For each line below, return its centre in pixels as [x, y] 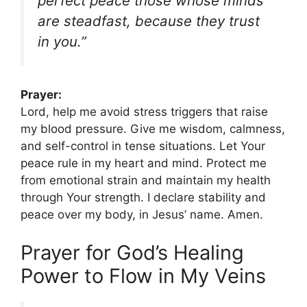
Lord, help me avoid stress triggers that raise [144, 112]
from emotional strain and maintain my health [146, 181]
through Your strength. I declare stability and [143, 198]
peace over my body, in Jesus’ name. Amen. [142, 215]
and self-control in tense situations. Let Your [143, 146]
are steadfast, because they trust [149, 21]
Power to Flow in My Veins [143, 275]
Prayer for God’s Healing [132, 252]
